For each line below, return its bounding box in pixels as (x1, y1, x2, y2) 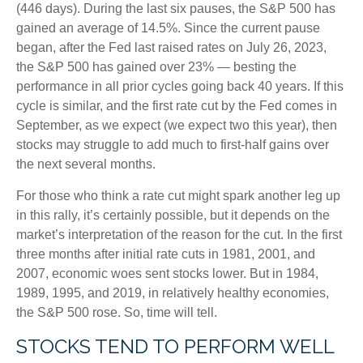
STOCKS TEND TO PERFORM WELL (16, 334, 334, 358)
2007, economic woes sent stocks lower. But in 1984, (16, 266, 318, 280)
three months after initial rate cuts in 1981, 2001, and (16, 246, 315, 261)
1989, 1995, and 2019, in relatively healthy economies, (16, 285, 329, 300)
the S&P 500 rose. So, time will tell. (16, 305, 217, 319)
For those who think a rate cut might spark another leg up (16, 188, 340, 203)
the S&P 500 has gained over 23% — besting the (16, 59, 297, 74)
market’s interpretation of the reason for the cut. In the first (16, 227, 342, 241)
